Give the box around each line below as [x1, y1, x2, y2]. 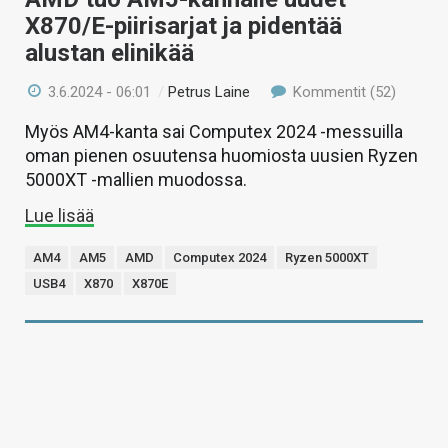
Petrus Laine [168, 82, 251, 101]
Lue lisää [25, 204, 94, 226]
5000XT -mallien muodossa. [25, 168, 247, 190]
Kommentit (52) [288, 82, 396, 101]
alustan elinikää [25, 38, 194, 67]
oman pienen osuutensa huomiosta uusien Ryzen [25, 144, 418, 166]
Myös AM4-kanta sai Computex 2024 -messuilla [25, 120, 403, 142]
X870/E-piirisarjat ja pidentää [25, 11, 342, 40]
